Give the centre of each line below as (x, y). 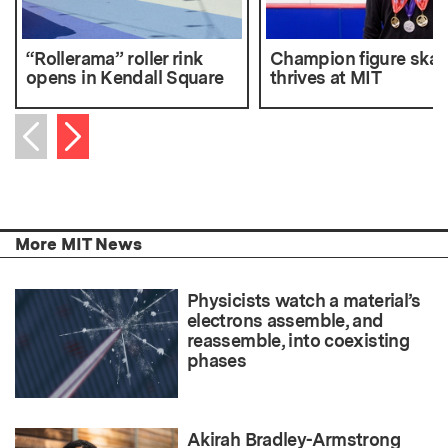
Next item (102, 130)
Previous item (83, 159)
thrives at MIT (325, 78)
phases (217, 361)
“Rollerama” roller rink (114, 59)
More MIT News (78, 244)
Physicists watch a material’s (304, 301)
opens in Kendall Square (125, 78)
